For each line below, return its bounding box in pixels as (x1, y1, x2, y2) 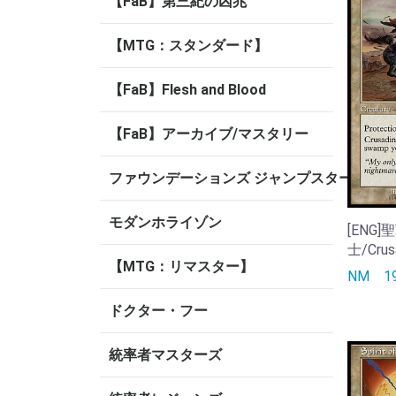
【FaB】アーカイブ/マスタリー (109, 126, 308, 142)
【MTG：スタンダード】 (109, 37, 268, 54)
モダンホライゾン (109, 214, 222, 231)
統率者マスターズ (109, 346, 222, 363)
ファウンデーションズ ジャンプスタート (109, 170, 367, 187)
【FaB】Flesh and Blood (109, 81, 266, 98)
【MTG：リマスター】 (109, 258, 254, 275)
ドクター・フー (109, 302, 208, 319)
